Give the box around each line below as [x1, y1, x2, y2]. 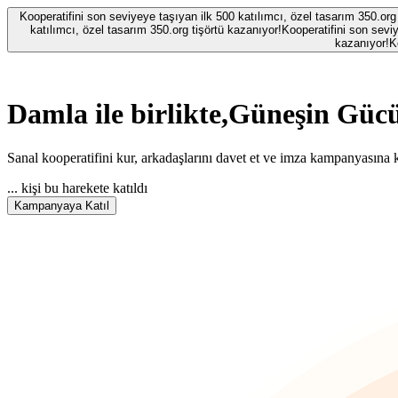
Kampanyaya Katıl [14, 198, 109, 212]
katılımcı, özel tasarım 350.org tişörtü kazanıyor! [30, 23, 282, 36]
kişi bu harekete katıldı [21, 179, 147, 195]
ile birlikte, [95, 98, 228, 131]
